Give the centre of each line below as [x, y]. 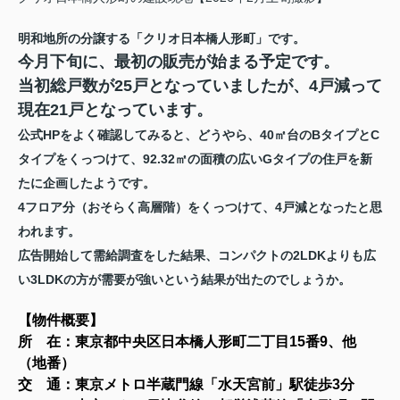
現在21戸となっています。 [115, 109]
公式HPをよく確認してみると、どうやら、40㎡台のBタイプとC [199, 134]
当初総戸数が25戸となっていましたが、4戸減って [200, 85]
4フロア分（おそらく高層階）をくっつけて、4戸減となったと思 [200, 207]
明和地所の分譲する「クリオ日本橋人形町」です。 [162, 38]
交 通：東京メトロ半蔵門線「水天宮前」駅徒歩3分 [186, 384]
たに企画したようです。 [87, 183]
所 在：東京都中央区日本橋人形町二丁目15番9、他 [187, 341]
